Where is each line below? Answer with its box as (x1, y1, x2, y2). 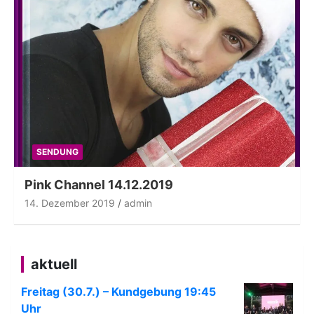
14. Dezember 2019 (25, 196, 115, 209)
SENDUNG (36, 146, 78, 157)
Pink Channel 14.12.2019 (25, 177, 173, 192)
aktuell (31, 255, 77, 273)
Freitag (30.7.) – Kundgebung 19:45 (21, 284, 216, 299)
